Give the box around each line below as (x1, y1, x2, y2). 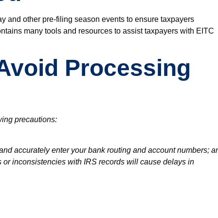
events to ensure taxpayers (100, 15, 194, 23)
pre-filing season (42, 15, 100, 23)
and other (6, 15, 42, 23)
